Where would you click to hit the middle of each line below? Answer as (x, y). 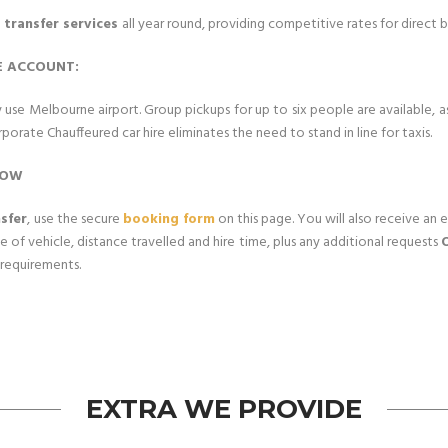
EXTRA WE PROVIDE (224, 409)
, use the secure (75, 219)
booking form (168, 219)
